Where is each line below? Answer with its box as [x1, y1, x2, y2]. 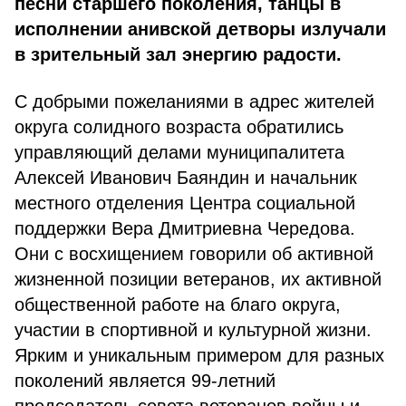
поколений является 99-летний [14, 371, 275, 391]
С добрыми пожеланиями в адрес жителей [14, 92, 374, 111]
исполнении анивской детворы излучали [14, 19, 386, 39]
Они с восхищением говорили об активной [14, 244, 373, 264]
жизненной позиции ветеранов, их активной [14, 269, 382, 289]
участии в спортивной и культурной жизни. [14, 320, 372, 340]
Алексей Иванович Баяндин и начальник [14, 168, 357, 188]
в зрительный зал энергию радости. [14, 44, 342, 64]
